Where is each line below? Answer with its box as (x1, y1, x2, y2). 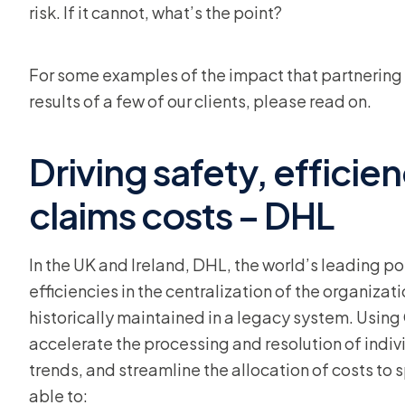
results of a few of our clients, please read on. (29, 90, 372, 111)
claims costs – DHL (29, 192, 334, 238)
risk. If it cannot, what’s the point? (29, 2, 282, 23)
